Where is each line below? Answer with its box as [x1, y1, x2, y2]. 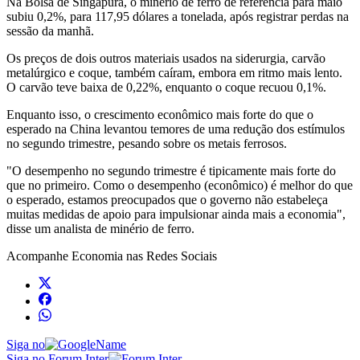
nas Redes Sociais [123, 248, 217, 263]
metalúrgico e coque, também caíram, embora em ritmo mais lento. [6, 65, 342, 80]
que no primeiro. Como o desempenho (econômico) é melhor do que [6, 178, 353, 192]
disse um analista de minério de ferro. [6, 221, 194, 235]
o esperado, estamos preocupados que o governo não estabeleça [6, 192, 328, 207]
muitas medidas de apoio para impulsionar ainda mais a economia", [6, 207, 346, 221]
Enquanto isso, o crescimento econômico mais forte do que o [6, 107, 313, 121]
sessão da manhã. [6, 23, 94, 38]
